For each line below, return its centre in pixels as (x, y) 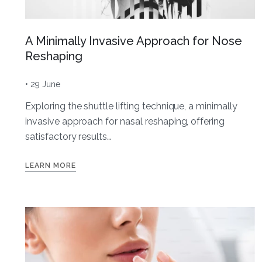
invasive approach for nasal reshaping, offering (125, 121)
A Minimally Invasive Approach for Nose (134, 41)
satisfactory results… (68, 136)
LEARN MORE (51, 165)
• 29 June (43, 84)
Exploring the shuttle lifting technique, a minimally (131, 106)
